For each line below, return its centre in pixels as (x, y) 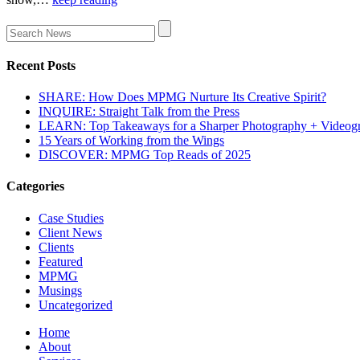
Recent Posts (41, 65)
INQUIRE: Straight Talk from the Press (139, 112)
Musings (60, 290)
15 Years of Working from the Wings (131, 141)
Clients (56, 247)
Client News (70, 232)
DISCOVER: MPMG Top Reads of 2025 (145, 155)
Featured (61, 261)
